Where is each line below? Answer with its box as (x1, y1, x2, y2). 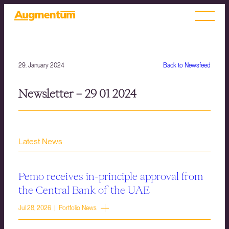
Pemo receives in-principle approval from (18, 171, 203, 181)
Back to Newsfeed (163, 62, 211, 69)
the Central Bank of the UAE (18, 185, 150, 195)
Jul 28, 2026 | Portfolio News (18, 204, 97, 212)
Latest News (18, 136, 62, 147)
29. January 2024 (18, 62, 64, 69)
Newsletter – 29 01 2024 (18, 88, 136, 100)
